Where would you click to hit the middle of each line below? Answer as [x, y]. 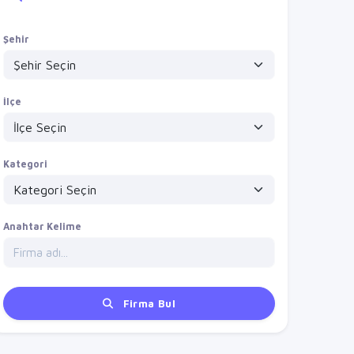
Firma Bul [148, 303]
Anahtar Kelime [42, 226]
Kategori [25, 164]
